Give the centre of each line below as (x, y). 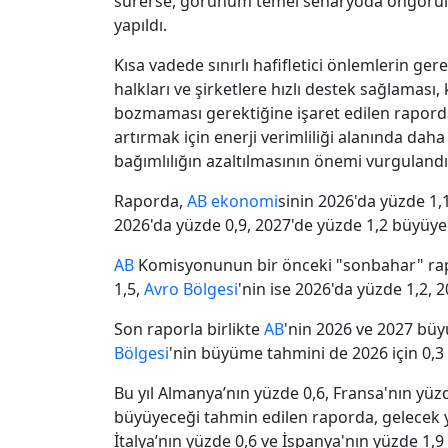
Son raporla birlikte (189, 328)
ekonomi (244, 200)
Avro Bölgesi (191, 288)
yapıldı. (140, 24)
